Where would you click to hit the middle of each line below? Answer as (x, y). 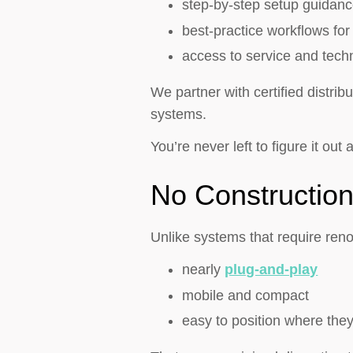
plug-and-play (271, 270)
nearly (204, 270)
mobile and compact (246, 295)
